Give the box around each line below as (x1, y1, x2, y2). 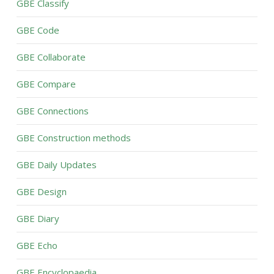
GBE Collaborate (16, 51, 86, 63)
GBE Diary (16, 212, 59, 224)
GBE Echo (16, 239, 57, 251)
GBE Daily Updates (16, 158, 97, 171)
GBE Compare (16, 78, 76, 90)
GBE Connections (16, 105, 89, 117)
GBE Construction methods (16, 131, 131, 144)
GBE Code (16, 24, 59, 36)
